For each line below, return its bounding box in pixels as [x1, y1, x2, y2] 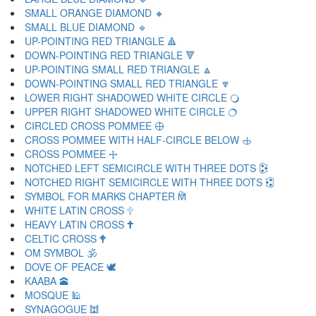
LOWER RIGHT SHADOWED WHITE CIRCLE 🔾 [25, 90, 239, 104]
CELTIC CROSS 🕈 [25, 231, 106, 245]
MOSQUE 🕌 [25, 288, 81, 302]
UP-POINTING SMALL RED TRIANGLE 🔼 [25, 62, 212, 76]
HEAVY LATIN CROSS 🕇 [25, 217, 133, 231]
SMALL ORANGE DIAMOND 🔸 [25, 6, 164, 20]
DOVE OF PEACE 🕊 [25, 260, 116, 274]
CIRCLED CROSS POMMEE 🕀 [25, 119, 164, 133]
